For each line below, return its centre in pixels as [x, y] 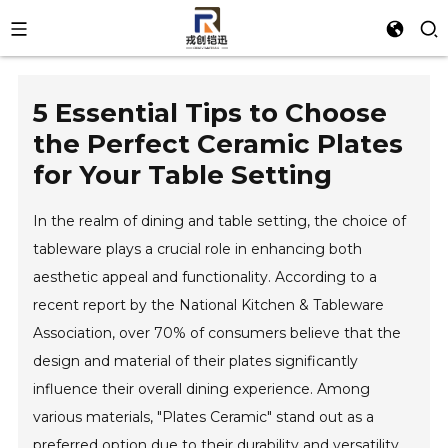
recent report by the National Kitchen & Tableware [209, 305]
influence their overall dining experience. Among [202, 389]
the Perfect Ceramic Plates [218, 144]
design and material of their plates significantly [196, 361]
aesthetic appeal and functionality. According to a [205, 277]
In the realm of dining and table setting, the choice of [220, 221]
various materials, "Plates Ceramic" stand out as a [204, 417]
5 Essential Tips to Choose [210, 113]
